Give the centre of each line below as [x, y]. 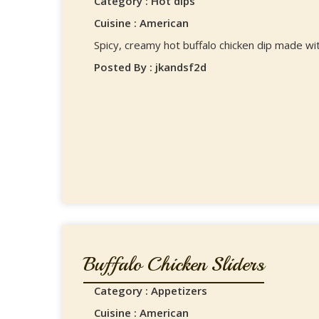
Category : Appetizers [151, 291]
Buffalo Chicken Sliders [174, 264]
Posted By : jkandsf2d [150, 67]
